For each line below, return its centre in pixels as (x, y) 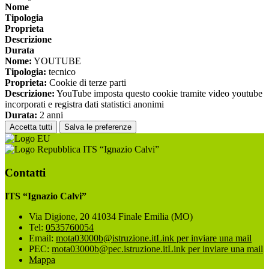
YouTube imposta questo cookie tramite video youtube (159, 94)
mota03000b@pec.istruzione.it (110, 249)
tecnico (61, 72)
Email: (42, 238)
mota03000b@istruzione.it (106, 238)
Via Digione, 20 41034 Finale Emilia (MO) (111, 216)
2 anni (50, 115)
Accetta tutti (31, 127)
